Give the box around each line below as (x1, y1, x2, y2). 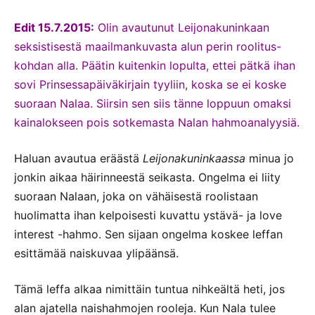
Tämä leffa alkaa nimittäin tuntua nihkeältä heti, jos (14, 281, 285, 296)
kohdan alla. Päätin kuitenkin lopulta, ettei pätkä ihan (14, 58, 295, 72)
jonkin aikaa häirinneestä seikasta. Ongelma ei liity (14, 169, 281, 184)
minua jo (245, 150, 294, 165)
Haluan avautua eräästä (14, 150, 143, 165)
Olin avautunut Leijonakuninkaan (94, 20, 269, 34)
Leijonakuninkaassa (143, 150, 245, 165)
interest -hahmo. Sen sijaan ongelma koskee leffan (14, 226, 283, 241)
